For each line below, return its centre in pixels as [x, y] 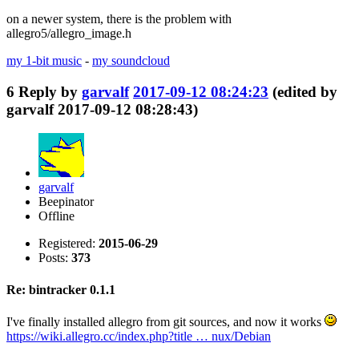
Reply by [50, 91]
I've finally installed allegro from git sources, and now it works [165, 321]
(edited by [305, 91]
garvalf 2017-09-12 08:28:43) [102, 109]
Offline [56, 216]
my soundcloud [131, 60]
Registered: [69, 244]
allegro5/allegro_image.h [69, 33]
